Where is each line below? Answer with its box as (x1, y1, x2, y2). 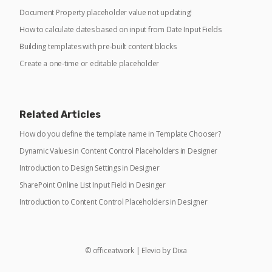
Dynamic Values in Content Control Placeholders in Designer (19, 146, 218, 157)
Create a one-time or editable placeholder (19, 58, 160, 69)
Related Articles (19, 109, 101, 121)
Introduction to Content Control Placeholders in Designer (19, 197, 208, 208)
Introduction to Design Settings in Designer (19, 163, 160, 174)
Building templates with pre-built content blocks (19, 41, 177, 52)
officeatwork (92, 245, 134, 256)
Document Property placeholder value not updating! (19, 7, 192, 18)
